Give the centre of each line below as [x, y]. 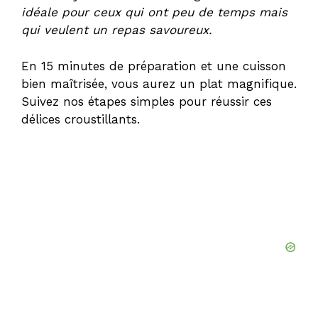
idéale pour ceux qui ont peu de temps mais [154, 12]
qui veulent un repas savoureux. [117, 30]
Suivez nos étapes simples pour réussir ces [147, 101]
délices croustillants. [81, 119]
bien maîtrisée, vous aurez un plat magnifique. [159, 83]
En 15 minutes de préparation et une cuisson [154, 66]
